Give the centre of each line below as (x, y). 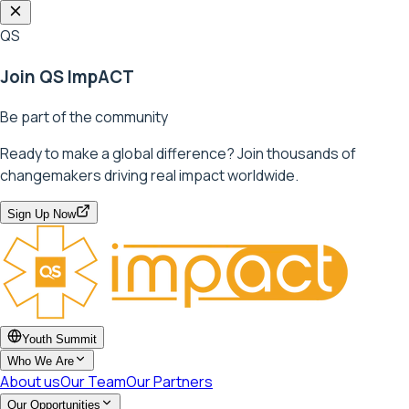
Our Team (93, 382)
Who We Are (41, 362)
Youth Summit (59, 340)
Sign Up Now (42, 215)
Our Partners (169, 382)
